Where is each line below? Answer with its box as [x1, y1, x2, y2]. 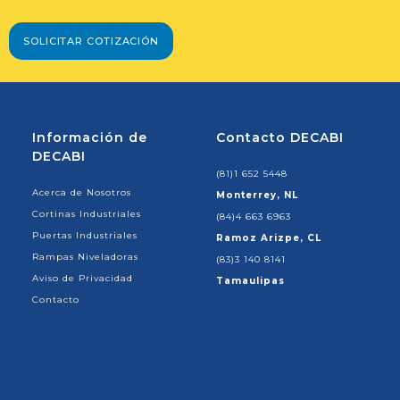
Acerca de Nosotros [32, 186, 131, 198]
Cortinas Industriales [32, 207, 141, 220]
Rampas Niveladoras [32, 250, 138, 262]
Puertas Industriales [32, 229, 137, 241]
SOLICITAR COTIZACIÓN [23, 34, 159, 47]
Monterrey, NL [216, 188, 298, 201]
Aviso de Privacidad [32, 271, 133, 284]
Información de [32, 129, 147, 146]
